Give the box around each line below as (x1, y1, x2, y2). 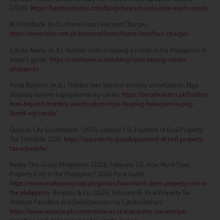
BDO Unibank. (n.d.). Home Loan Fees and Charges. (10, 21, 149, 28)
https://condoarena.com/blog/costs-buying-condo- (50, 55, 187, 63)
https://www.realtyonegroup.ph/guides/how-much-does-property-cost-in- (10, 180, 209, 188)
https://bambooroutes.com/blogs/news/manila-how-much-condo (30, 4, 207, 12)
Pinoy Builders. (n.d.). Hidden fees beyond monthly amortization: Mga (10, 82, 199, 89)
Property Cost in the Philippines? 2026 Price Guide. (10, 170, 146, 178)
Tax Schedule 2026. (10, 135, 64, 143)
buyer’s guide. (10, 55, 50, 63)
